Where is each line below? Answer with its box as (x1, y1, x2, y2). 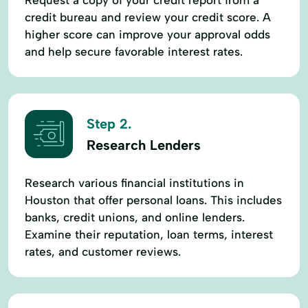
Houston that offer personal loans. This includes (25, 192, 282, 207)
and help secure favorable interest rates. (25, 44, 243, 58)
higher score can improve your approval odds (25, 27, 270, 41)
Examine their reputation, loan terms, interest (25, 227, 273, 241)
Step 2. (87, 115, 131, 133)
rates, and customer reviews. (25, 244, 181, 258)
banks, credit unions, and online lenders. (25, 210, 245, 224)
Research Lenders (87, 137, 201, 154)
